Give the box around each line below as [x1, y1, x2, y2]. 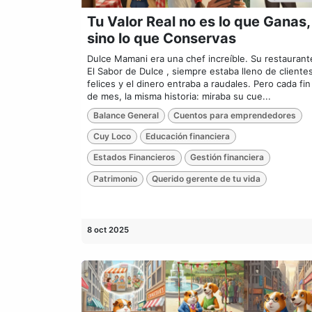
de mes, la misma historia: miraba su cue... [87, 90, 271, 102]
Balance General [93, 109, 159, 120]
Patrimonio [93, 173, 137, 184]
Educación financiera [146, 131, 231, 142]
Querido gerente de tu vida [152, 173, 261, 184]
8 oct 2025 [87, 225, 129, 235]
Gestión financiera [190, 152, 265, 163]
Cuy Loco [93, 131, 131, 142]
